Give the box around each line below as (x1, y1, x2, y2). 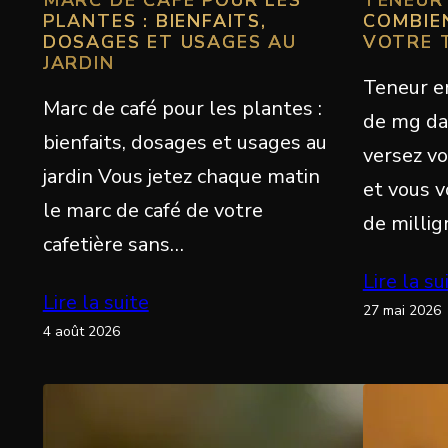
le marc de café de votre (42, 196, 263, 224)
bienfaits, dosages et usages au (42, 128, 327, 156)
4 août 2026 (42, 321, 120, 341)
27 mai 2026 (362, 300, 441, 320)
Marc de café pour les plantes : (42, 94, 322, 122)
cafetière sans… (42, 230, 184, 258)
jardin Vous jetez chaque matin (42, 162, 320, 190)
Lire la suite (42, 288, 149, 316)
